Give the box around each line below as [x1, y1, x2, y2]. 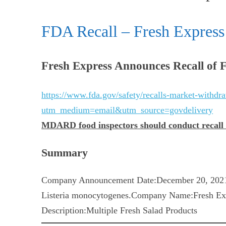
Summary [41, 146, 88, 159]
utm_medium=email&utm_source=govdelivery [41, 104, 213, 115]
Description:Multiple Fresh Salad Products [41, 205, 198, 216]
